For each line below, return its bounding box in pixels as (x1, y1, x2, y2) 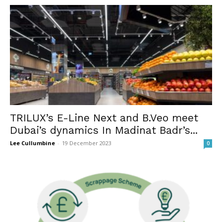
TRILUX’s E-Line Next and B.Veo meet (10, 111, 198, 124)
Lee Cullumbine (10, 139, 55, 147)
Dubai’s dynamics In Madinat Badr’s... (10, 123, 198, 136)
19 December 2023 (62, 139, 111, 147)
